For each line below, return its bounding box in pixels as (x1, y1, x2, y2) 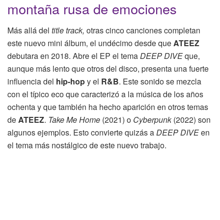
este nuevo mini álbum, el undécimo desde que (7, 37, 173, 49)
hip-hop (56, 76, 87, 87)
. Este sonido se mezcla (119, 76, 201, 87)
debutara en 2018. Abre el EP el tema (7, 50, 140, 62)
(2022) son (171, 114, 211, 126)
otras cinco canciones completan (86, 25, 200, 36)
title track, (52, 25, 86, 36)
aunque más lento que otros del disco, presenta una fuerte (7, 63, 209, 75)
